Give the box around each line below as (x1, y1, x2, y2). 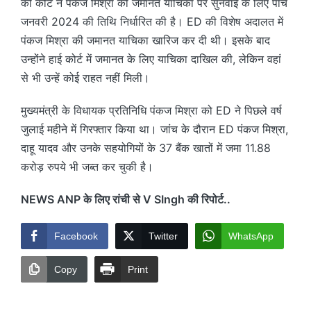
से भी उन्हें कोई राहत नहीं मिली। (21, 70, 150, 85)
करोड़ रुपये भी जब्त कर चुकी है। (21, 159, 153, 174)
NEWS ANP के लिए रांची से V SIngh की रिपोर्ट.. (21, 192, 230, 206)
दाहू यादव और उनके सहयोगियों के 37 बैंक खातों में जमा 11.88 (21, 140, 271, 155)
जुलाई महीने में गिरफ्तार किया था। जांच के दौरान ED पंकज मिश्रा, (21, 121, 288, 136)
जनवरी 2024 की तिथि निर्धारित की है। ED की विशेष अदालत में (21, 14, 283, 28)
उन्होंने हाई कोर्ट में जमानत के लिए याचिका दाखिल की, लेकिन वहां (21, 51, 281, 66)
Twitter (149, 230, 178, 242)
